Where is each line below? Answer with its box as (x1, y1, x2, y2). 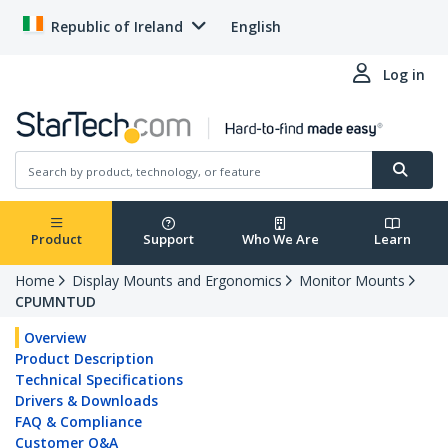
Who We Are (241, 230, 319, 249)
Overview (24, 328, 86, 348)
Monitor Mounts (299, 271, 405, 291)
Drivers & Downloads (15, 391, 158, 411)
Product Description (15, 349, 154, 369)
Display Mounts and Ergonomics (72, 271, 282, 291)
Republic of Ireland (51, 17, 183, 36)
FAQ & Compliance (15, 412, 142, 432)
